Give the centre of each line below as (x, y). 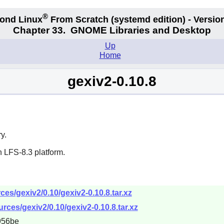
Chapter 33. (42, 30)
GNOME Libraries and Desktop (141, 30)
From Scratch (79, 19)
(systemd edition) (148, 19)
